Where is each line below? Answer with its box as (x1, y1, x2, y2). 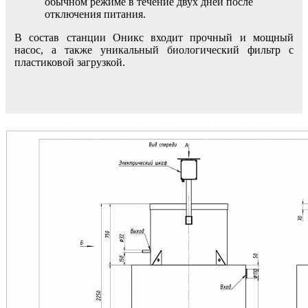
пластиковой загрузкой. (14, 56, 125, 69)
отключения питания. (45, 8, 146, 21)
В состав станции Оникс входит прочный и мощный (14, 32, 294, 44)
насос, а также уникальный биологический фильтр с (14, 44, 294, 56)
